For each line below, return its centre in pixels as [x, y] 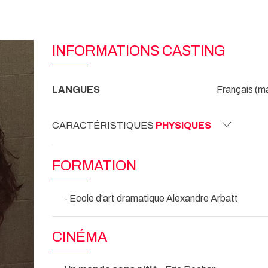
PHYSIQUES [183, 125]
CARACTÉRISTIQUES [104, 125]
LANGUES [76, 89]
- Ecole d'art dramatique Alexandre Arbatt [151, 198]
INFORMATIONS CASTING [139, 51]
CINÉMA [80, 237]
